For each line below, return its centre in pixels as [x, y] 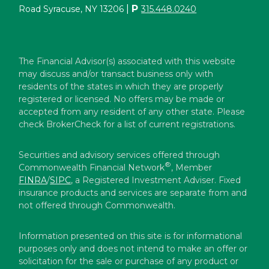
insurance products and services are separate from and [133, 192]
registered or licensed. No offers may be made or [122, 99]
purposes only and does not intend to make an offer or [133, 248]
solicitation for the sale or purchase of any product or [129, 261]
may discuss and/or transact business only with [116, 74]
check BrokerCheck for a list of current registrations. [127, 124]
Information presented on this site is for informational [131, 236]
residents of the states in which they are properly [121, 86]
